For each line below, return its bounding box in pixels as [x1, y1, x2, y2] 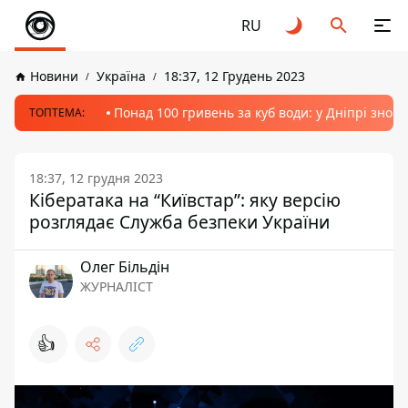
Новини [30, 67, 78, 85]
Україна [97, 67, 146, 85]
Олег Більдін [80, 257, 169, 277]
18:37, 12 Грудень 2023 [164, 67, 305, 85]
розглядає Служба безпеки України [29, 209, 330, 234]
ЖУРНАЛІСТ [80, 278, 153, 295]
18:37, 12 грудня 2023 [29, 169, 163, 187]
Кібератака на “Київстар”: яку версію [29, 188, 341, 212]
